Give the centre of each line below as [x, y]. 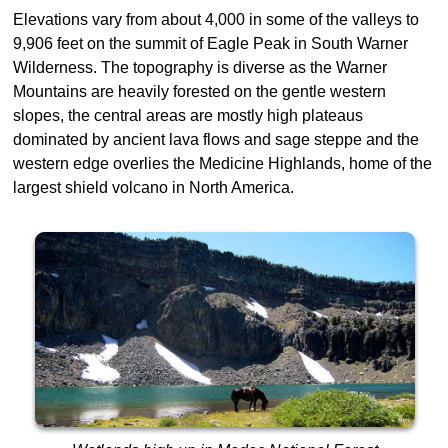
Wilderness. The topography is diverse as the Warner [200, 67]
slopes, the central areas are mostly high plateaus [188, 115]
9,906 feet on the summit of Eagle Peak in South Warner [210, 43]
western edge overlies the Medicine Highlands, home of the [222, 163]
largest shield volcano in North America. [153, 187]
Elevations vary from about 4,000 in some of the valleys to [216, 19]
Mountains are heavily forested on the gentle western [199, 91]
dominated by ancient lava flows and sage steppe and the [216, 139]
